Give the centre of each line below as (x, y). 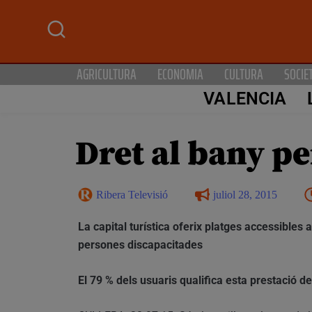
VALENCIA (245, 99)
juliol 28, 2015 (245, 194)
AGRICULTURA (107, 74)
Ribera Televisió (132, 194)
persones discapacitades (140, 244)
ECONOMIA (180, 74)
